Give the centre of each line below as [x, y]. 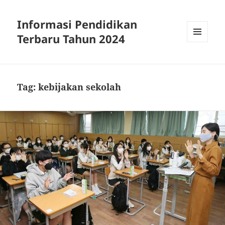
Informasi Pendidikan [77, 24]
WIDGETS [201, 63]
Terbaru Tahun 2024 [71, 39]
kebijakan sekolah [80, 87]
